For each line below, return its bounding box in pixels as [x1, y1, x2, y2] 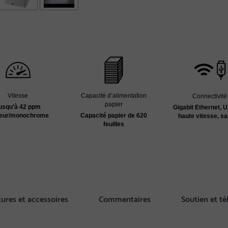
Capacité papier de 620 [80, 112, 147, 120]
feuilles [103, 121, 124, 128]
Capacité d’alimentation [80, 92, 147, 100]
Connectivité [192, 92, 227, 100]
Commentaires [98, 191, 151, 205]
